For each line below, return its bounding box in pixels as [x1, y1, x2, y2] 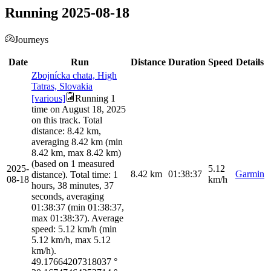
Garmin [235, 169, 264, 180]
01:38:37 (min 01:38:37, [31, 202, 124, 213]
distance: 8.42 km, [31, 126, 101, 137]
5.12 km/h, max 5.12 [31, 235, 111, 246]
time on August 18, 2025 [31, 104, 126, 115]
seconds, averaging [31, 191, 104, 202]
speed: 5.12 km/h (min [31, 224, 117, 235]
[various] [31, 93, 65, 104]
